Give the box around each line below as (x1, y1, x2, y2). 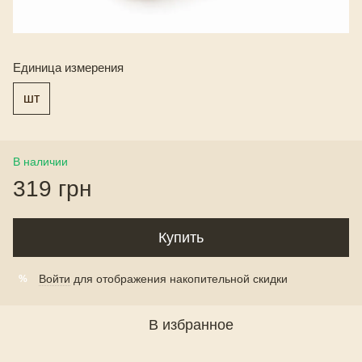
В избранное (148, 317, 234, 334)
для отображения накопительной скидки (70, 272, 288, 286)
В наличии (13, 155, 68, 169)
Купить (158, 229, 204, 246)
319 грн (13, 176, 91, 202)
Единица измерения (13, 61, 124, 75)
